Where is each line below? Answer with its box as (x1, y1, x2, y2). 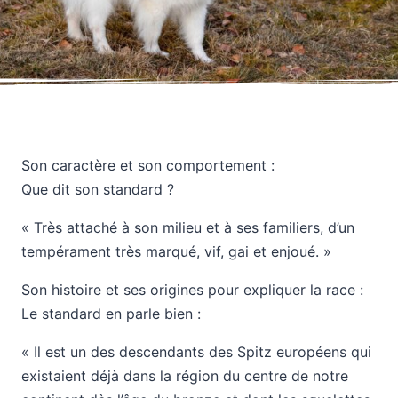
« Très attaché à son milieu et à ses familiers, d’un (21, 219, 354, 236)
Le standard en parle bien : (21, 305, 201, 322)
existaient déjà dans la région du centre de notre (21, 367, 348, 385)
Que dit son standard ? (21, 180, 174, 198)
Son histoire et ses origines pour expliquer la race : (21, 281, 363, 298)
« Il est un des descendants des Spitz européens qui (21, 343, 371, 361)
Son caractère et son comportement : (21, 156, 275, 174)
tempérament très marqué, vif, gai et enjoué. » (21, 243, 331, 260)
